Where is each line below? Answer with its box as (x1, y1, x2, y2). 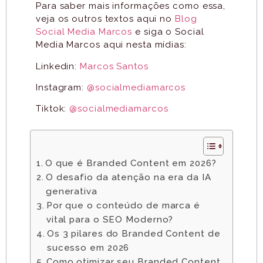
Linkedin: (36, 60, 80, 72)
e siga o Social (132, 26, 204, 38)
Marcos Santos (80, 60, 149, 72)
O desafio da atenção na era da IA (45, 171, 211, 183)
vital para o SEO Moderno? (46, 214, 174, 225)
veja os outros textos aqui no (36, 14, 175, 25)
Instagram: (36, 82, 87, 93)
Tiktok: (36, 103, 70, 114)
